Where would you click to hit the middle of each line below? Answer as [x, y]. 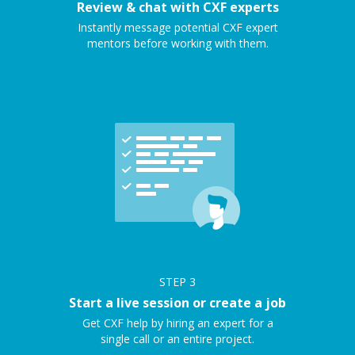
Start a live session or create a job [177, 303]
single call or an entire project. [177, 339]
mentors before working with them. [177, 43]
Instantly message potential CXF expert [177, 27]
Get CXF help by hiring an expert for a [177, 323]
